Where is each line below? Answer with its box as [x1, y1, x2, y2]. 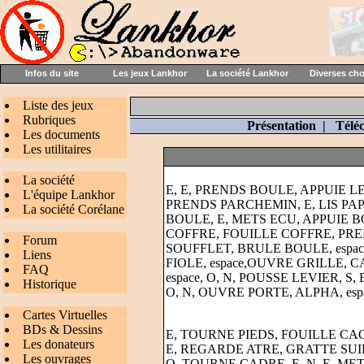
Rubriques [23, 113, 76, 127]
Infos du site [25, 68, 79, 78]
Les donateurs [23, 337, 94, 351]
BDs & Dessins [23, 323, 102, 336]
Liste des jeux [23, 98, 93, 112]
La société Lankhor [206, 68, 288, 78]
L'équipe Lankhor [23, 188, 115, 201]
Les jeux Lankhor [112, 68, 187, 78]
